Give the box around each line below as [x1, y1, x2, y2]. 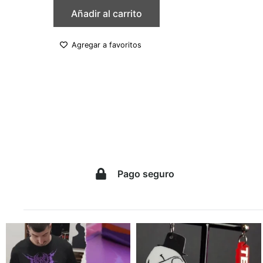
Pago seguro [117, 167, 175, 180]
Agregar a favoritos [72, 40, 142, 49]
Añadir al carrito [71, 8, 143, 20]
